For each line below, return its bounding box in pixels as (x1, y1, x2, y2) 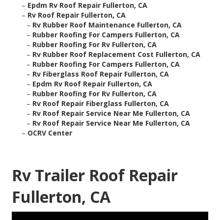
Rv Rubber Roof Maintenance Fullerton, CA (32, 20, 182, 30)
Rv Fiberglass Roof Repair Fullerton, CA (32, 69, 169, 79)
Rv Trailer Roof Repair (12, 165, 178, 186)
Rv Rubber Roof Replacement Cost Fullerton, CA (32, 50, 200, 59)
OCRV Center (27, 128, 72, 138)
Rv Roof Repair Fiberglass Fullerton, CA (32, 99, 169, 109)
